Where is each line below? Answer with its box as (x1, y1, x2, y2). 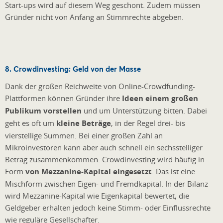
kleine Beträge (56, 118, 111, 129)
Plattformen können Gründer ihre (5, 93, 122, 104)
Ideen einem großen (122, 93, 198, 104)
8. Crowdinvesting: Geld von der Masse (5, 64, 141, 74)
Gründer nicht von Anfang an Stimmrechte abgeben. (5, 11, 184, 22)
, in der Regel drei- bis (111, 118, 185, 128)
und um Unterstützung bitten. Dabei (82, 106, 207, 116)
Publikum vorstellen (5, 106, 82, 116)
